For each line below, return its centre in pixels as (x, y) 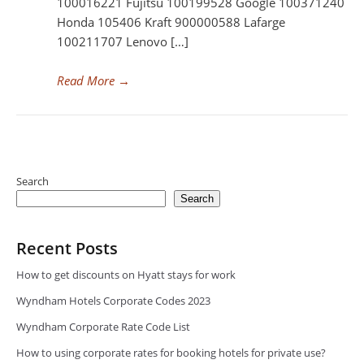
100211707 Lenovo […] (123, 41)
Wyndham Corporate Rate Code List (103, 327)
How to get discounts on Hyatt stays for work (126, 275)
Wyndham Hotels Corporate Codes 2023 (113, 301)
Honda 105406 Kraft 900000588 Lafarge (171, 22)
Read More (86, 80)
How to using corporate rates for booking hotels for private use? (171, 353)
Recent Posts (67, 248)
